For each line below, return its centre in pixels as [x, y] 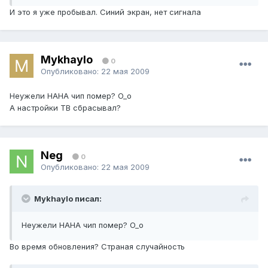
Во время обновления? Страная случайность [97, 247]
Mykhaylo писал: [68, 199]
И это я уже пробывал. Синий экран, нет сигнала [105, 12]
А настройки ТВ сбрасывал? [65, 108]
